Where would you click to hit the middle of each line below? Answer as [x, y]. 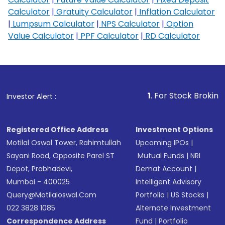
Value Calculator [41, 36]
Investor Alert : [32, 96]
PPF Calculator [108, 36]
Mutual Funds [161, 156]
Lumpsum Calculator [52, 24]
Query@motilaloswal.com [52, 195]
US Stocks [188, 195]
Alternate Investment [174, 208]
